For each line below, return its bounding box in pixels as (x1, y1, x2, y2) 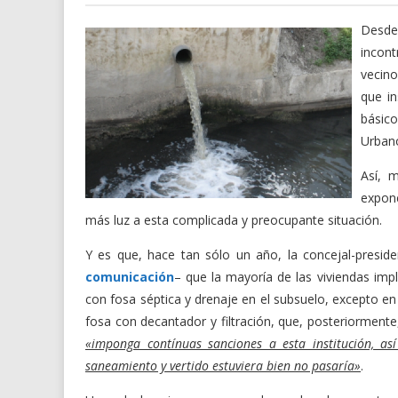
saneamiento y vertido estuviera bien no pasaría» (85, 357, 361, 374)
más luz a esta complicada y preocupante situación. (85, 211, 382, 228)
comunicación (85, 268, 174, 285)
